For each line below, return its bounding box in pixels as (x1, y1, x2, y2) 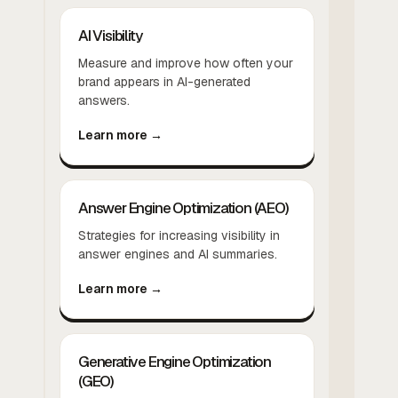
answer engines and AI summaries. (78, 245, 277, 262)
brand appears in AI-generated (78, 73, 251, 90)
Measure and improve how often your (78, 54, 293, 71)
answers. (78, 92, 130, 108)
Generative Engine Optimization (78, 351, 272, 371)
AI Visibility (78, 25, 142, 45)
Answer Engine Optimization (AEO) (78, 197, 289, 218)
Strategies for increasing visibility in (78, 227, 280, 243)
